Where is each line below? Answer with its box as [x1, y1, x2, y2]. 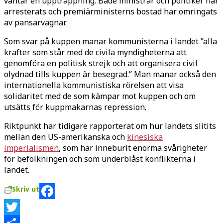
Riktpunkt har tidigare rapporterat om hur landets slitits [4, 120, 216, 131]
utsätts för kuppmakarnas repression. [4, 101, 146, 112]
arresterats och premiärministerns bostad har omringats [4, 5, 217, 17]
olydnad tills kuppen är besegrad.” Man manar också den [4, 68, 216, 80]
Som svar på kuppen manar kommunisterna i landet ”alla [4, 35, 217, 47]
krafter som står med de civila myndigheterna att [4, 46, 187, 58]
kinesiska [127, 131, 163, 142]
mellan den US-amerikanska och [4, 131, 127, 142]
